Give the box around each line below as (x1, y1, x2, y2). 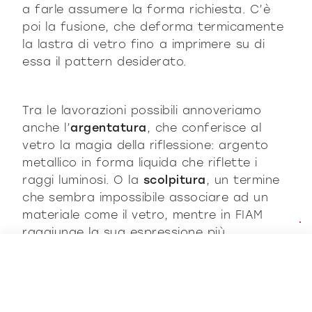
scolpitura (143, 173, 206, 187)
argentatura (70, 121, 147, 135)
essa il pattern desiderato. (22, 55, 187, 69)
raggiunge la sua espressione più (22, 226, 226, 240)
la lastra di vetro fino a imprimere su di (22, 38, 265, 52)
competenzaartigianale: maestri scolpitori (22, 260, 283, 274)
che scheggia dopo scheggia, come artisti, (22, 278, 287, 292)
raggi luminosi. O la (22, 173, 143, 187)
